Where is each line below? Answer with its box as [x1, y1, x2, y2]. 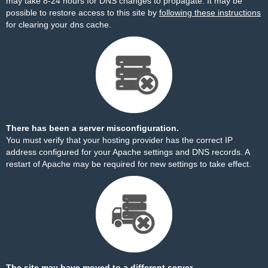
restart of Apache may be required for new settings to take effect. [6, 159, 251, 169]
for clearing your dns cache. [6, 20, 111, 29]
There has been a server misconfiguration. [6, 123, 179, 133]
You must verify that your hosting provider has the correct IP [6, 135, 233, 145]
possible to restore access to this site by [6, 8, 159, 17]
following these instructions [159, 8, 261, 17]
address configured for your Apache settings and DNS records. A [6, 147, 249, 157]
